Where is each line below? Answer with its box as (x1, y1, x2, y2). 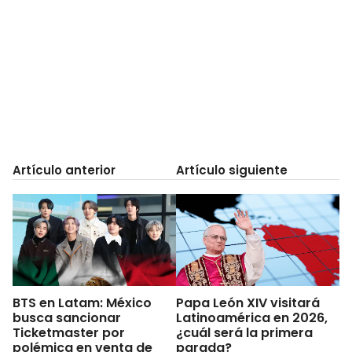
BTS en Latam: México (13, 293, 152, 312)
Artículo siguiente (176, 162, 288, 178)
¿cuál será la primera (176, 323, 313, 342)
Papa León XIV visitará (176, 293, 320, 312)
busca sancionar (13, 308, 121, 327)
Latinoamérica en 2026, (176, 308, 328, 327)
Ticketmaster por (13, 323, 125, 342)
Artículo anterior (13, 162, 115, 178)
